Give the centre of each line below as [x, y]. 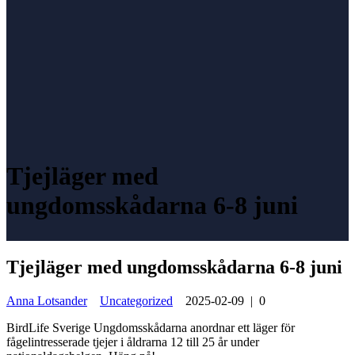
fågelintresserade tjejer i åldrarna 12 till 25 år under [133, 342]
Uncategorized [136, 300]
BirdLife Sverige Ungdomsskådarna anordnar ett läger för [151, 327]
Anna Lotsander [47, 300]
